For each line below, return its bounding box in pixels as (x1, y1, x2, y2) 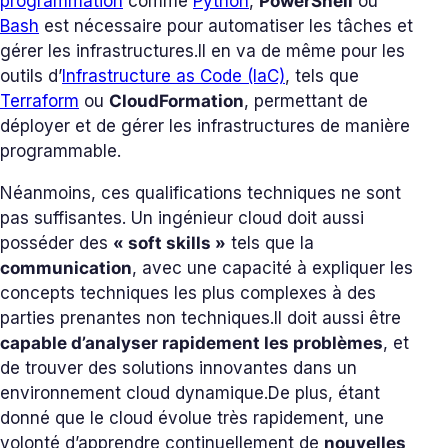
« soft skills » (113, 233, 226, 254)
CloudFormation (109, 91, 244, 112)
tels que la (226, 233, 314, 254)
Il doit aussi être (274, 308, 401, 329)
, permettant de (244, 91, 368, 112)
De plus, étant (268, 383, 380, 404)
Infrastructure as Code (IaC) (62, 66, 285, 87)
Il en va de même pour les (198, 41, 405, 62)
